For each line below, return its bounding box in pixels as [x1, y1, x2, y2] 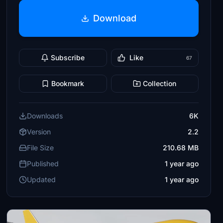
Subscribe [51, 53, 85, 62]
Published [27, 159, 59, 168]
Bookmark [51, 79, 85, 88]
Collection [143, 79, 177, 88]
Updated [27, 175, 56, 184]
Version [27, 127, 51, 136]
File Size [27, 143, 54, 152]
